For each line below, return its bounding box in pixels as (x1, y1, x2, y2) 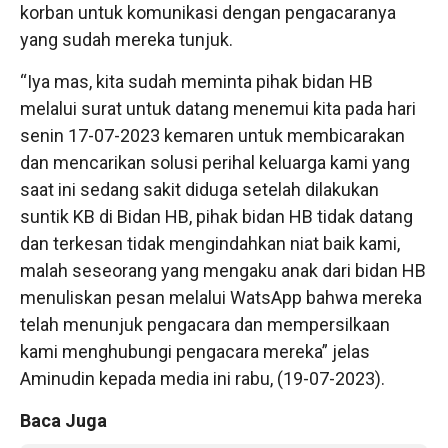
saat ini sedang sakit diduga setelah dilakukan (20, 179, 379, 200)
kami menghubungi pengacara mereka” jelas (20, 341, 370, 362)
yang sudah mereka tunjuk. (20, 29, 233, 50)
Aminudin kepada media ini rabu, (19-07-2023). (20, 368, 385, 389)
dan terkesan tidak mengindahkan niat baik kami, (20, 233, 400, 254)
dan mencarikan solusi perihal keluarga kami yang (20, 152, 410, 173)
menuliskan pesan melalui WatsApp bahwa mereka (20, 287, 422, 308)
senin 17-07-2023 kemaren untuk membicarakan (20, 125, 405, 146)
